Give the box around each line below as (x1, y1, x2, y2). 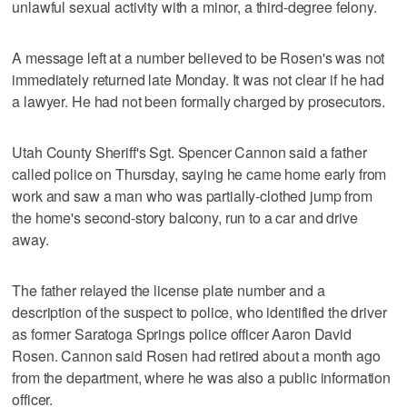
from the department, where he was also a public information (12, 366, 392, 388)
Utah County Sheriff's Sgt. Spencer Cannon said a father (12, 141, 367, 163)
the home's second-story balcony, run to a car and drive (12, 206, 358, 228)
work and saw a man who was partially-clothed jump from (12, 184, 372, 206)
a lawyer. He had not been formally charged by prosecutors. (12, 90, 386, 112)
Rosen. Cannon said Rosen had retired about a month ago (12, 344, 381, 366)
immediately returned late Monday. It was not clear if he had (12, 68, 384, 90)
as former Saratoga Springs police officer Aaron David (12, 323, 352, 344)
